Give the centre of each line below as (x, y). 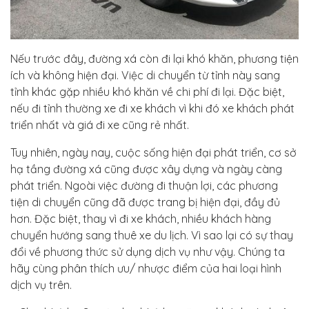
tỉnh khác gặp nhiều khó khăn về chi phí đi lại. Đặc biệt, (147, 91)
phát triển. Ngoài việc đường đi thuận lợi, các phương (144, 185)
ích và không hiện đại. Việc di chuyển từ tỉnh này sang (145, 75)
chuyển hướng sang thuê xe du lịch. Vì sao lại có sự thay (152, 235)
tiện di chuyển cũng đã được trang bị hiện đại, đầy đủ (145, 202)
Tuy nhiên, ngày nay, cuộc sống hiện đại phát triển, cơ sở (153, 152)
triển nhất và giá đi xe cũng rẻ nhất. (100, 124)
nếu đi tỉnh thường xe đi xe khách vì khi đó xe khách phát (152, 108)
